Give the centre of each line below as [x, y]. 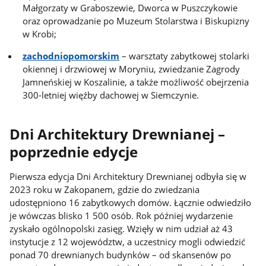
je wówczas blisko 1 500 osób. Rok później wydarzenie [121, 215]
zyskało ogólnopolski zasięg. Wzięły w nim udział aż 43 [121, 228]
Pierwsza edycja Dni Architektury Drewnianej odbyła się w [128, 176]
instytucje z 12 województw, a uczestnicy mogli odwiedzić [128, 241]
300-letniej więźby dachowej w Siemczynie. [111, 95]
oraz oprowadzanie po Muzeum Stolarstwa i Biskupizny [136, 21]
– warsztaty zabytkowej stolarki [185, 56]
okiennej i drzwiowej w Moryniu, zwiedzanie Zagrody [132, 69]
